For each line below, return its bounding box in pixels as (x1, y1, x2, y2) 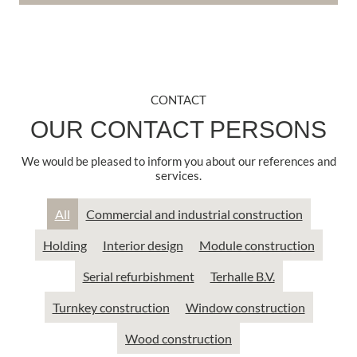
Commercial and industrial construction (85, 206, 303, 222)
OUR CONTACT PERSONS (30, 116, 327, 143)
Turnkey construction (52, 299, 170, 315)
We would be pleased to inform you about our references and (21, 153, 336, 168)
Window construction (185, 299, 305, 315)
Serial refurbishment (82, 268, 194, 284)
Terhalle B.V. (210, 268, 275, 284)
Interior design (102, 237, 183, 253)
